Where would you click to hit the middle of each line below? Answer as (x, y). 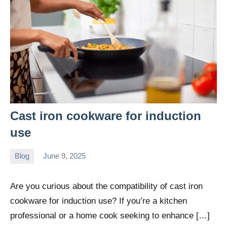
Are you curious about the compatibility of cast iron (106, 186)
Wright (21, 176)
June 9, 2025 (64, 156)
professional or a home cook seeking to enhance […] (110, 215)
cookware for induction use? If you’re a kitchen (99, 201)
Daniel (21, 163)
